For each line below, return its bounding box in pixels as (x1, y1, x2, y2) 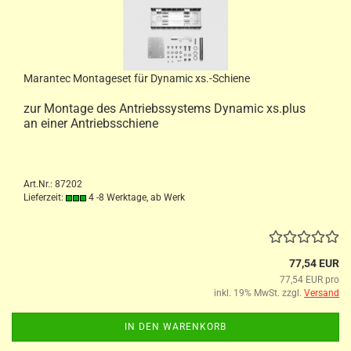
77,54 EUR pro (280, 274, 339, 285)
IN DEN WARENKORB (125, 321, 226, 332)
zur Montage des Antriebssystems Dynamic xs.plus (24, 101, 306, 116)
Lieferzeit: (24, 192, 66, 203)
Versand (304, 288, 339, 299)
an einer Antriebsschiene (24, 116, 158, 131)
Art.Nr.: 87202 (24, 179, 82, 190)
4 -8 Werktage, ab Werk (86, 192, 185, 203)
